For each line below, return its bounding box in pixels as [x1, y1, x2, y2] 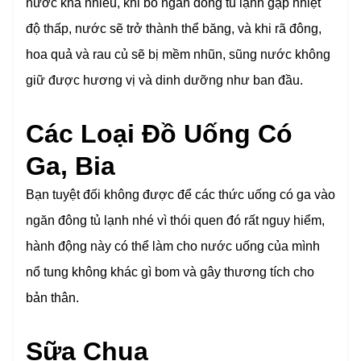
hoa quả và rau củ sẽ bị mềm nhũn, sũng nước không [26, 48, 330, 62]
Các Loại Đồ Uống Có [26, 119, 293, 149]
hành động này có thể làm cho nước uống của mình [26, 239, 320, 254]
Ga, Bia [26, 151, 115, 181]
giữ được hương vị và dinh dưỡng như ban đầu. [26, 73, 303, 88]
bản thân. [26, 291, 79, 305]
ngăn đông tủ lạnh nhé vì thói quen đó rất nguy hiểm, [26, 214, 325, 228]
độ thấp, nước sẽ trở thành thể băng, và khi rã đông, [26, 22, 322, 36]
